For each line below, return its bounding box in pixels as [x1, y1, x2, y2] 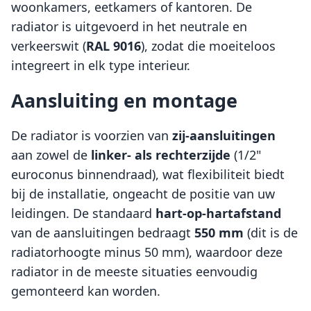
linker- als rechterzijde [91, 146, 230, 164]
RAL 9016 [86, 37, 141, 55]
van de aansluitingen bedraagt [11, 224, 194, 242]
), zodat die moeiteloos [141, 37, 276, 55]
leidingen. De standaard [11, 205, 155, 222]
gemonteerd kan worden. [11, 283, 160, 300]
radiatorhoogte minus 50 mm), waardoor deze [11, 244, 283, 261]
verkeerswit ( [11, 37, 86, 55]
